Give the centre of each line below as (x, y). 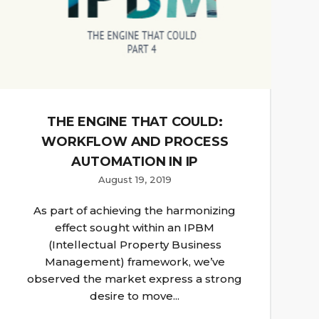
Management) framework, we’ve (135, 262)
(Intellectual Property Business (135, 245)
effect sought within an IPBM (135, 228)
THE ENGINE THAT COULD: (135, 122)
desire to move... (135, 296)
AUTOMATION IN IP (135, 162)
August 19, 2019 (135, 180)
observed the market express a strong (135, 279)
